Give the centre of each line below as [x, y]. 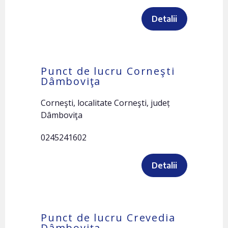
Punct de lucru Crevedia [108, 218]
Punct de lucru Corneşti [108, 71]
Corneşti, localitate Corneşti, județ [105, 103]
